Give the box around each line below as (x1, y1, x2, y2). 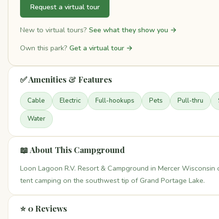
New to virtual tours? (20, 25, 89, 35)
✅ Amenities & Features (20, 74, 112, 85)
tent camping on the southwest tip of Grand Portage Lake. (20, 175, 205, 186)
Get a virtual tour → (69, 43, 133, 53)
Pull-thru (177, 96, 203, 106)
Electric (60, 96, 81, 106)
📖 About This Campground (20, 144, 125, 155)
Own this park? (20, 43, 69, 53)
